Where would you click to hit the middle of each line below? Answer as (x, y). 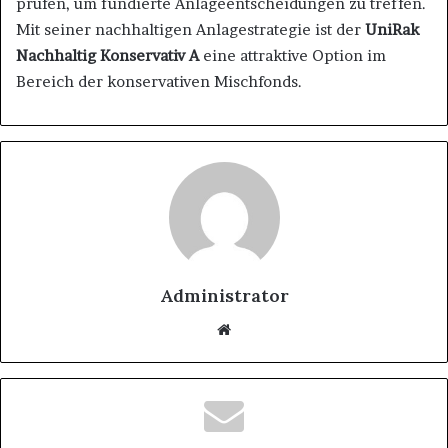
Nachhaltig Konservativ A (107, 55)
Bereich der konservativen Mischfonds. (159, 81)
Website (258, 328)
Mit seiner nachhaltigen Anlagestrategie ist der (190, 29)
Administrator (224, 295)
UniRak (392, 29)
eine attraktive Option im (292, 55)
